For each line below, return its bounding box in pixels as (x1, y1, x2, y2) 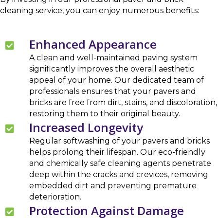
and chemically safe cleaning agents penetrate (29, 159, 211, 168)
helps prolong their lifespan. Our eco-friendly (29, 147, 205, 157)
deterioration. (29, 192, 81, 202)
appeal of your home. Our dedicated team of (29, 75, 204, 85)
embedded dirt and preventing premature (29, 181, 197, 191)
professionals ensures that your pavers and (29, 87, 196, 96)
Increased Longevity (29, 119, 143, 136)
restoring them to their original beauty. (29, 109, 180, 119)
